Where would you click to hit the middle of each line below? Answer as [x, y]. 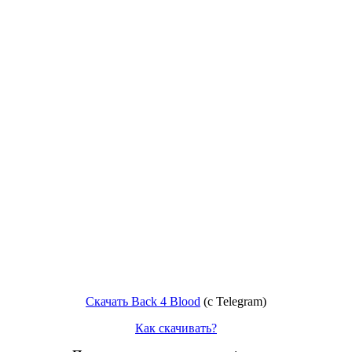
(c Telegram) [233, 301]
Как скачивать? [176, 328]
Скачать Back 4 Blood [143, 301]
